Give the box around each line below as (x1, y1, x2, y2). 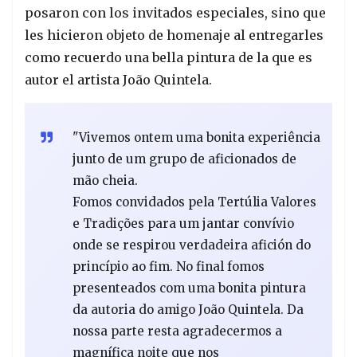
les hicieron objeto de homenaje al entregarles (25, 26, 324, 43)
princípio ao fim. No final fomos (73, 258, 265, 274)
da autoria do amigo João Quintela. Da (73, 301, 304, 317)
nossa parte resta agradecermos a (73, 323, 282, 339)
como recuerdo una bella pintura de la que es (25, 49, 312, 65)
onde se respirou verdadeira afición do (73, 237, 311, 253)
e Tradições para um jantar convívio (73, 215, 294, 231)
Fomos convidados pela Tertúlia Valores (73, 194, 316, 210)
